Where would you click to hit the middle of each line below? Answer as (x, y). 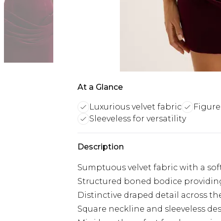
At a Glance (100, 87)
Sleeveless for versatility (138, 119)
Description (101, 147)
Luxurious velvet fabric (135, 107)
